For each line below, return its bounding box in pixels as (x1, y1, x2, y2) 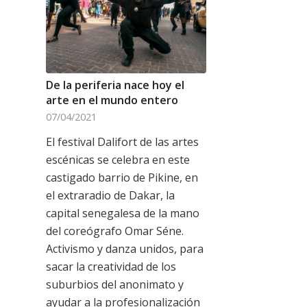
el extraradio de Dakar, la (46, 187, 175, 203)
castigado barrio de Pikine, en (46, 169, 198, 185)
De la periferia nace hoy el (46, 77, 184, 93)
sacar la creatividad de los (46, 258, 176, 274)
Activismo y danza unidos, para (46, 241, 204, 256)
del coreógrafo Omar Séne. (46, 223, 184, 238)
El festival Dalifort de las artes (46, 134, 199, 149)
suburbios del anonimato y (46, 276, 184, 292)
